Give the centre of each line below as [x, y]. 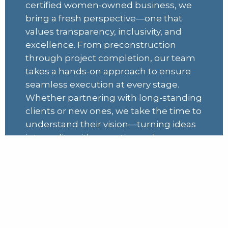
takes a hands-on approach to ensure [108, 71]
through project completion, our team [110, 58]
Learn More [114, 181]
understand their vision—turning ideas [111, 124]
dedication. [50, 150]
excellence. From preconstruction [101, 45]
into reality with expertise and [90, 137]
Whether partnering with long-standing [114, 97]
